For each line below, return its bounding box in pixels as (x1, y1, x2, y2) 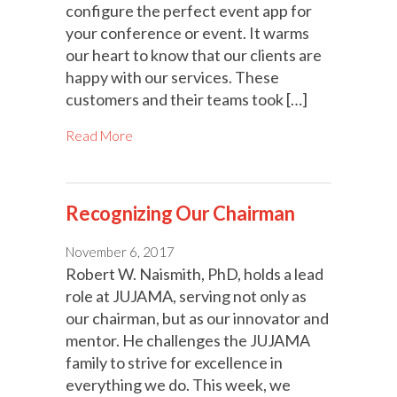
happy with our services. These (66, 67, 279, 88)
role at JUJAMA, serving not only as (66, 286, 307, 307)
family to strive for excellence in (66, 353, 283, 373)
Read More (66, 128, 133, 144)
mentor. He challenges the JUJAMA (66, 331, 310, 351)
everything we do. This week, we (66, 375, 291, 395)
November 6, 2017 (66, 244, 175, 261)
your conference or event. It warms (66, 23, 309, 43)
